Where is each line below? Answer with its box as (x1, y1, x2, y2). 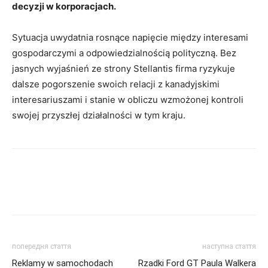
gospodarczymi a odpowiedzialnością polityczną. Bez (12, 47, 236, 59)
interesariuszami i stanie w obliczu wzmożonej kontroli (12, 93, 243, 105)
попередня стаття (12, 242, 71, 251)
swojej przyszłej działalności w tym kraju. (12, 109, 185, 121)
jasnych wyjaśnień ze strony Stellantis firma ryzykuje (12, 62, 235, 74)
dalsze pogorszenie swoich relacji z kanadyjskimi (12, 78, 220, 90)
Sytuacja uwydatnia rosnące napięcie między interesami (12, 31, 248, 43)
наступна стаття (202, 242, 256, 251)
